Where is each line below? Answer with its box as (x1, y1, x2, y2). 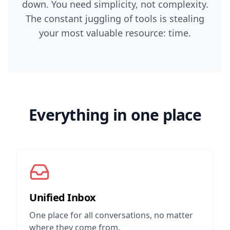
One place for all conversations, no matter (29, 209, 193, 221)
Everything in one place (29, 104, 201, 125)
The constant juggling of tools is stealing (26, 12, 204, 25)
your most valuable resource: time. (39, 27, 191, 39)
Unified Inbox (29, 190, 96, 204)
